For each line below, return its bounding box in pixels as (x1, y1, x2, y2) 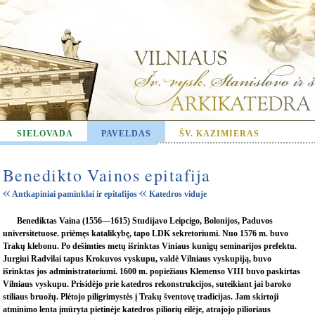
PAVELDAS (101, 129, 151, 139)
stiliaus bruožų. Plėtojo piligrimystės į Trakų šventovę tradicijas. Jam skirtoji (3, 292, 278, 302)
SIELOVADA (17, 129, 73, 139)
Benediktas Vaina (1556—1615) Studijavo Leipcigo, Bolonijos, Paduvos (17, 216, 273, 226)
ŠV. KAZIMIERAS (179, 129, 259, 139)
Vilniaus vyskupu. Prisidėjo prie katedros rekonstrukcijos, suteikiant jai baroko (3, 279, 291, 289)
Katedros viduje (149, 189, 207, 199)
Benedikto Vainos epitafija (3, 164, 211, 186)
